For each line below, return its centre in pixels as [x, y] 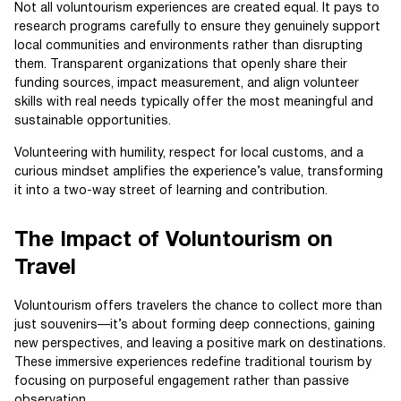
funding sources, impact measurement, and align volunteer [187, 84]
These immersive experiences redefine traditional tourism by [193, 363]
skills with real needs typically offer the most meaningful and [194, 103]
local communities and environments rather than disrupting [188, 47]
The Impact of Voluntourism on [174, 241]
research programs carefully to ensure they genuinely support [197, 28]
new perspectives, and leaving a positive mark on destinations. [200, 345]
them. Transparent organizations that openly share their [181, 65]
